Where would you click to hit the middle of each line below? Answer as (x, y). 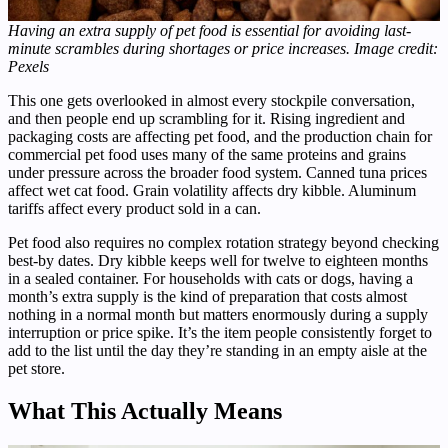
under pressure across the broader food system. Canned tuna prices (217, 172)
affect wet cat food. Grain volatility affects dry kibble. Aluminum (212, 190)
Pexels (28, 66)
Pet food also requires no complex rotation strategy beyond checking (223, 242)
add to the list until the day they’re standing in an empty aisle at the (217, 350)
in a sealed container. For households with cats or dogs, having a (210, 278)
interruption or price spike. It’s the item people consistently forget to (220, 332)
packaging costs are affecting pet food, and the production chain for (220, 136)
